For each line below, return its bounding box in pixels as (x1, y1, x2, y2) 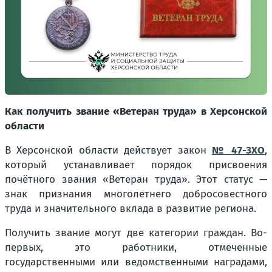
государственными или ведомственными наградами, (5, 256, 267, 268)
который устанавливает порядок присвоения (5, 158, 267, 171)
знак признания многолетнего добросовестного (5, 188, 267, 200)
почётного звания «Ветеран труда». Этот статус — (5, 173, 267, 186)
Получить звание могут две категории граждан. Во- (5, 226, 267, 239)
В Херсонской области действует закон (5, 144, 212, 157)
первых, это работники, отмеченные (5, 241, 267, 254)
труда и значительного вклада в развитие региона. (5, 202, 256, 215)
